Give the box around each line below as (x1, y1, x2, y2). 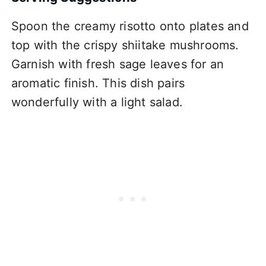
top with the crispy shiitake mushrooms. (11, 38, 239, 53)
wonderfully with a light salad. (11, 95, 183, 110)
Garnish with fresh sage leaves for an (11, 57, 224, 72)
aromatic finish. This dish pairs (11, 76, 185, 91)
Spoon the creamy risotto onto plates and (11, 19, 249, 34)
